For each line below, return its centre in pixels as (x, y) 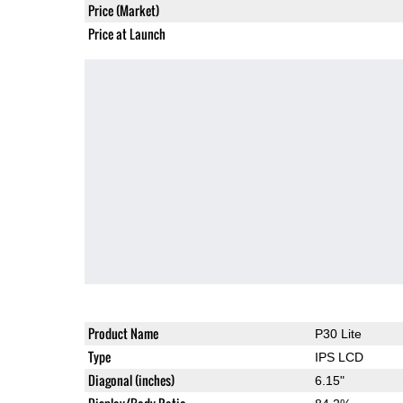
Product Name (123, 333)
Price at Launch (126, 33)
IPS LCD (339, 357)
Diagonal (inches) (131, 380)
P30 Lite (338, 333)
